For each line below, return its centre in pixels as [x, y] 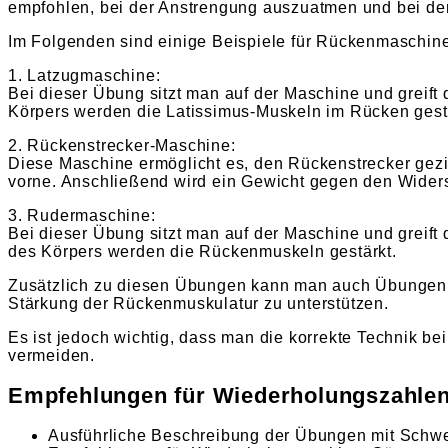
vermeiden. [52, 355]
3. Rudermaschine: [82, 215]
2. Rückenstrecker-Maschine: [122, 145]
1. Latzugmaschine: [84, 75]
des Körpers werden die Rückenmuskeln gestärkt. [202, 251]
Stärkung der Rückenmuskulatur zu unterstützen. [198, 303]
